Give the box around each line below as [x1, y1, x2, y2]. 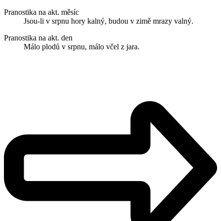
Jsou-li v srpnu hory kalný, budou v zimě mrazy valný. [24, 17, 193, 26]
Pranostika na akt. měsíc [4, 8, 79, 17]
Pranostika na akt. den [4, 34, 73, 42]
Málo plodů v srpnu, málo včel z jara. [24, 42, 140, 51]
